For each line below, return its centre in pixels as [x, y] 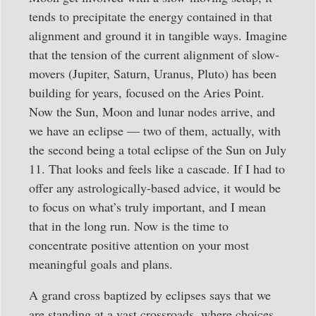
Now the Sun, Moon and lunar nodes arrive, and [152, 112]
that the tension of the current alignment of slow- [154, 55]
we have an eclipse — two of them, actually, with [155, 131]
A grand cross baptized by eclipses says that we [150, 294]
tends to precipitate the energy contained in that [151, 17]
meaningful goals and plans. [101, 264]
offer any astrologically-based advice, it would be [155, 188]
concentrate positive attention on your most [139, 245]
